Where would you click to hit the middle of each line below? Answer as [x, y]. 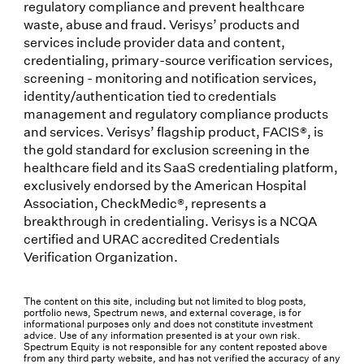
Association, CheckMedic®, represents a [145, 202]
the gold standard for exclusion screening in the [166, 149]
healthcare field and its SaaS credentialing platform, [180, 167]
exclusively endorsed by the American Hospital [165, 184]
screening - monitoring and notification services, [170, 77]
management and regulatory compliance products [175, 113]
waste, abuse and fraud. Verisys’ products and [161, 24]
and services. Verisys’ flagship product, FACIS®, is [173, 131]
